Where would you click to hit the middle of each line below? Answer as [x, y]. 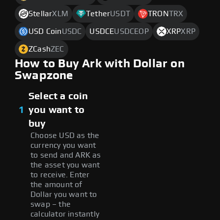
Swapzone [44, 75]
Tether [98, 14]
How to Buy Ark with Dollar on [100, 64]
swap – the [51, 204]
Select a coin [58, 96]
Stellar [41, 14]
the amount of [56, 184]
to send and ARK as [66, 155]
